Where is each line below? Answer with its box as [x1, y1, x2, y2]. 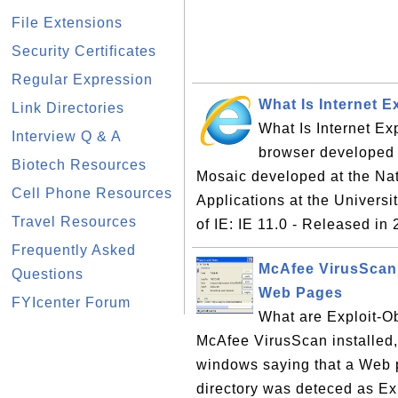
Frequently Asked [12, 243, 136, 258]
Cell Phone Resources [12, 186, 172, 201]
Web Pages [259, 285, 343, 300]
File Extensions [12, 15, 123, 30]
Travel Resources [12, 214, 137, 229]
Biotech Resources [12, 157, 147, 172]
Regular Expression [12, 72, 153, 87]
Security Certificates [12, 44, 156, 59]
